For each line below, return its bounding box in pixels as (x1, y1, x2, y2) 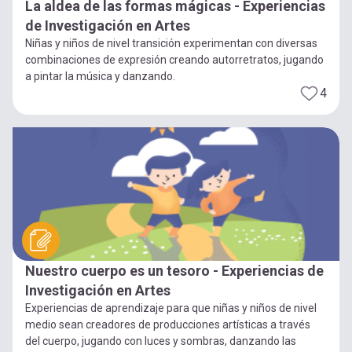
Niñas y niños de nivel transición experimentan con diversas (25, 36, 317, 49)
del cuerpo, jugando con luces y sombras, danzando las (25, 334, 296, 347)
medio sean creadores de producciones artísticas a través (25, 317, 310, 331)
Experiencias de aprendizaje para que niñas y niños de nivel (25, 301, 317, 314)
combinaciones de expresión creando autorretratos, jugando (25, 53, 324, 66)
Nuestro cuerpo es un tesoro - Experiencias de (25, 262, 324, 279)
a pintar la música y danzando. (25, 69, 175, 82)
